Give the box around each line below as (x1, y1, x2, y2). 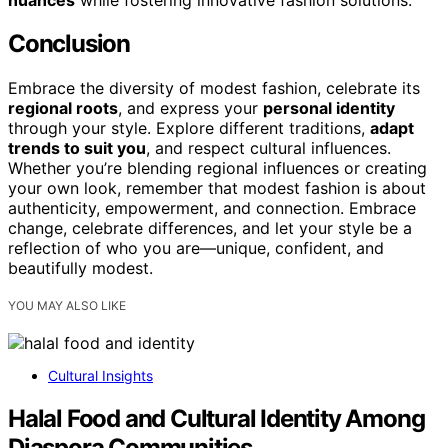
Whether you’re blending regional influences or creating (8, 158, 427, 179)
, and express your (118, 98, 263, 119)
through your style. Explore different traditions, (8, 118, 370, 139)
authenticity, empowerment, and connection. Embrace (8, 198, 416, 219)
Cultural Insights (48, 367, 153, 385)
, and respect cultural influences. (146, 138, 391, 159)
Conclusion (8, 29, 130, 59)
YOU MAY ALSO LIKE (8, 298, 126, 314)
